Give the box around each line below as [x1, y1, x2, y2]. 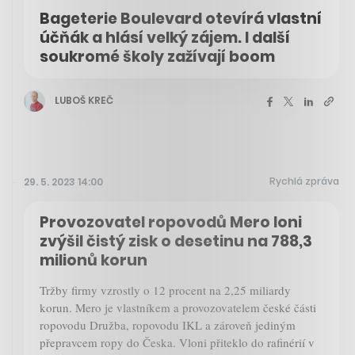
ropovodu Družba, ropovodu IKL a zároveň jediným [40, 316, 296, 333]
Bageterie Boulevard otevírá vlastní [40, 7, 322, 29]
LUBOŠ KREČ [55, 94, 113, 108]
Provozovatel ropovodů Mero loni [40, 211, 302, 233]
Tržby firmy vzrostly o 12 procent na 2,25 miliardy [40, 281, 291, 298]
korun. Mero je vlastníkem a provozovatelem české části [40, 299, 316, 315]
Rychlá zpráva [269, 174, 339, 188]
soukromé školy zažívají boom [40, 45, 275, 67]
